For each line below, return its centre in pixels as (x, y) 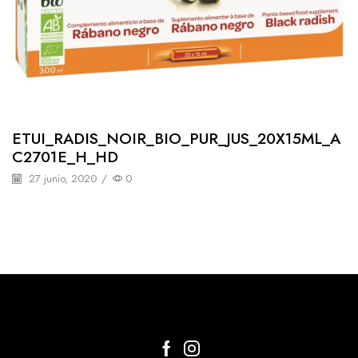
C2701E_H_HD (65, 156)
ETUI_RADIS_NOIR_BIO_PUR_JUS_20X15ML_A (176, 138)
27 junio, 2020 (61, 179)
